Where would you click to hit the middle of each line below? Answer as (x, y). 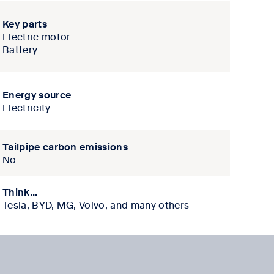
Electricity (27, 107)
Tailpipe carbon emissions (65, 146)
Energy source (37, 94)
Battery (20, 49)
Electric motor (37, 36)
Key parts (25, 24)
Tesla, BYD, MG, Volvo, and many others (96, 205)
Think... (20, 192)
